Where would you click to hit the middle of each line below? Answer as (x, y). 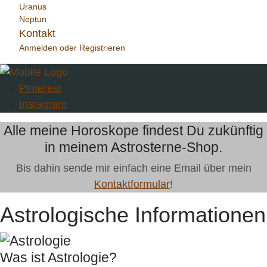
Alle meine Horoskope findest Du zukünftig (133, 130)
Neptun (33, 19)
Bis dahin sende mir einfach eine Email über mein (133, 168)
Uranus (33, 7)
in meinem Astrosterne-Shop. (133, 147)
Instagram (43, 104)
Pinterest (40, 88)
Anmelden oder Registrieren (72, 48)
